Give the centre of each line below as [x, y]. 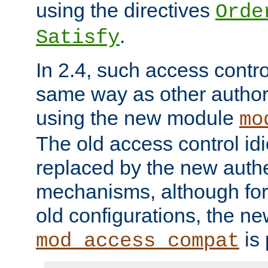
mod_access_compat [138, 241]
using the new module [138, 118]
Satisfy [78, 38]
